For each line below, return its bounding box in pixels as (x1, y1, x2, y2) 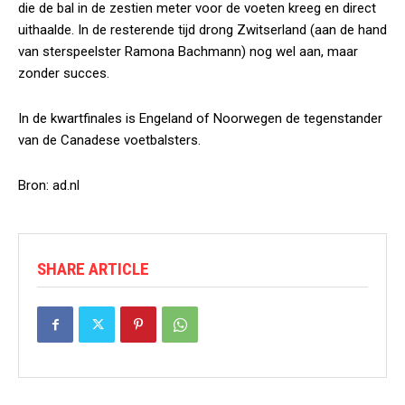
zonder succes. (18, 65, 109, 81)
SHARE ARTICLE (37, 259, 149, 279)
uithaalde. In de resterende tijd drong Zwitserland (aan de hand (18, 22, 387, 38)
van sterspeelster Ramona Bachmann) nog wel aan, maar (18, 43, 358, 60)
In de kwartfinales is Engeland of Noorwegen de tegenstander (18, 110, 382, 127)
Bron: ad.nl (18, 177, 80, 193)
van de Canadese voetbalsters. (18, 132, 201, 148)
